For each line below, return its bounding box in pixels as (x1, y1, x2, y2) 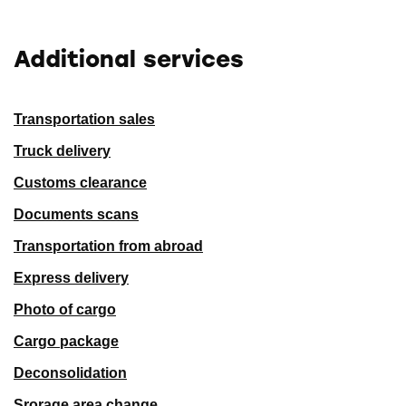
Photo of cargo (14, 302, 116, 317)
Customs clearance (14, 175, 147, 190)
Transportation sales (14, 111, 155, 127)
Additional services (14, 45, 244, 72)
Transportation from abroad (14, 238, 203, 254)
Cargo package (14, 333, 119, 349)
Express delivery (14, 270, 129, 285)
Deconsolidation (14, 365, 127, 381)
